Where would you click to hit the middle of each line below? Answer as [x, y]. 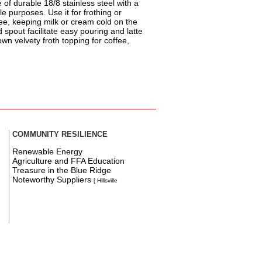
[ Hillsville [106, 180]
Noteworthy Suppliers [53, 179]
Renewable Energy [48, 151]
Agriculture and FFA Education [69, 161]
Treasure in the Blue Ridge [62, 170]
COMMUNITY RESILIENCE [60, 134]
